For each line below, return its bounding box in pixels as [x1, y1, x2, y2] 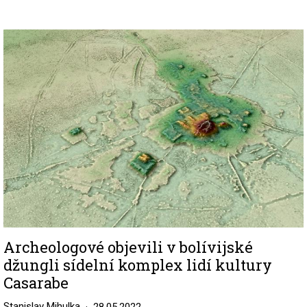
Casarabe [3, 273, 69, 293]
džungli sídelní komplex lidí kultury [3, 255, 272, 275]
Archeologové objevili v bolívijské [3, 237, 253, 258]
